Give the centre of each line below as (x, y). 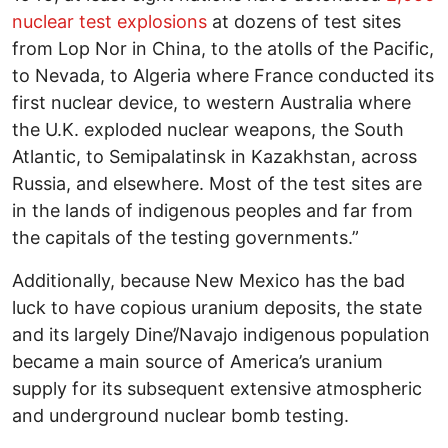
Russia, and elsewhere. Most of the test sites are (217, 184)
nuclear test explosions (109, 22)
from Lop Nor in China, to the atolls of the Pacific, (223, 49)
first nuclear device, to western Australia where (211, 103)
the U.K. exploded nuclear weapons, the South (208, 130)
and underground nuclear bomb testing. (180, 416)
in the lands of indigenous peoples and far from (212, 211)
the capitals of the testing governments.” (185, 238)
